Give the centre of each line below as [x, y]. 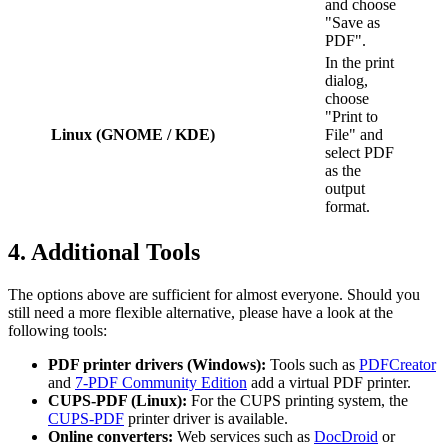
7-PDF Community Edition [161, 383]
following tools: [57, 331]
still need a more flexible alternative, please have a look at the [200, 313]
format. [347, 207]
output [345, 189]
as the [343, 171]
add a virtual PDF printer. [329, 383]
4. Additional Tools [104, 252]
